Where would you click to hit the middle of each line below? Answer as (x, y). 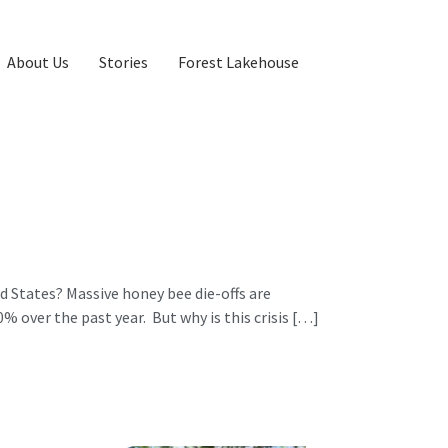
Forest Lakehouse (238, 62)
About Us (37, 62)
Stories (123, 62)
